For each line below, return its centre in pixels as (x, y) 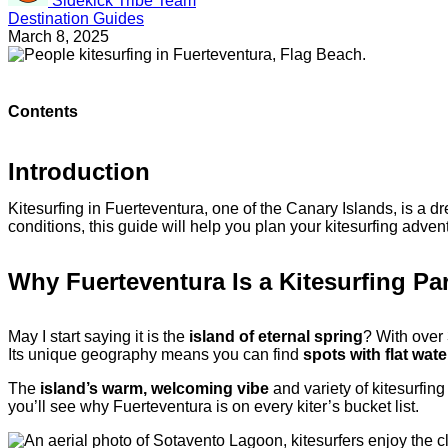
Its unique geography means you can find (155, 355)
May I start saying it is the (98, 337)
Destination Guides (76, 18)
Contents (43, 112)
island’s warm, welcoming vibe (152, 389)
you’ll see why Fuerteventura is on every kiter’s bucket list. (213, 407)
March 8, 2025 (58, 36)
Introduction (79, 172)
